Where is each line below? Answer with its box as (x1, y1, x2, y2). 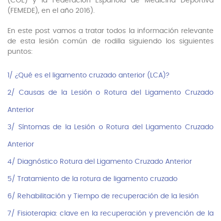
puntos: (7, 48, 33, 56)
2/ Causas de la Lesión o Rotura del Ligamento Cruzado (7, 89, 214, 97)
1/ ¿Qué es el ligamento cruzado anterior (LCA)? (7, 72, 169, 79)
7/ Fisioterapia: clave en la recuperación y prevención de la (7, 210, 214, 218)
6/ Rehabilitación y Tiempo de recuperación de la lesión (7, 193, 201, 200)
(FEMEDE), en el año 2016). (7, 7, 95, 15)
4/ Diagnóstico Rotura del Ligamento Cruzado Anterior (7, 158, 192, 166)
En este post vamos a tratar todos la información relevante (7, 28, 214, 35)
